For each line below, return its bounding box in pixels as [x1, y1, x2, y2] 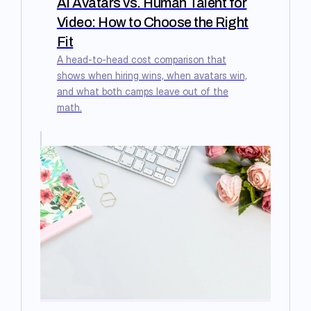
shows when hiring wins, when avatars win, [56, 69, 247, 81]
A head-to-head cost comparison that [56, 53, 226, 65]
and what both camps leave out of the [56, 85, 228, 97]
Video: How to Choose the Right [56, 12, 249, 33]
